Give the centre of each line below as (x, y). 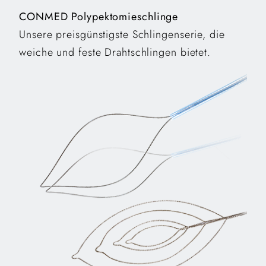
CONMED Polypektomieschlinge (99, 16)
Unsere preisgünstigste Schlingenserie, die (122, 34)
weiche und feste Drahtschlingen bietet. (115, 52)
